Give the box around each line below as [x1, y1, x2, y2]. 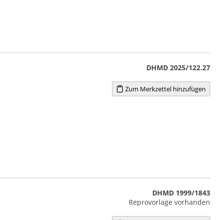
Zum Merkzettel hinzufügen [124, 84, 206, 93]
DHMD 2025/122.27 [146, 62, 210, 72]
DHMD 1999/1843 [152, 188, 210, 197]
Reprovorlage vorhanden [128, 197, 210, 207]
